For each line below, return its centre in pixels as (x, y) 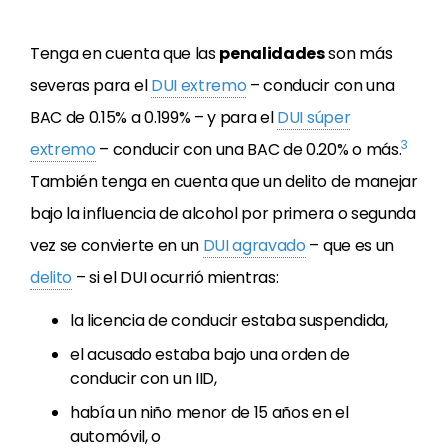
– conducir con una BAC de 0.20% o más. (248, 149)
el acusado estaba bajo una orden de (210, 354)
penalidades (272, 53)
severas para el (90, 85)
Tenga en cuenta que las (125, 53)
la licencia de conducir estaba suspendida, (229, 320)
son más (358, 53)
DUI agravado (254, 245)
